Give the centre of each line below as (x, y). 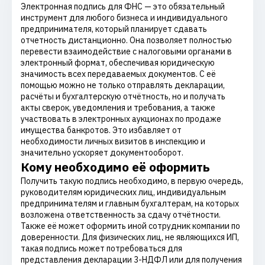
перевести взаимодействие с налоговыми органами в (126, 51)
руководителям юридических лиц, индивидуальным (123, 192)
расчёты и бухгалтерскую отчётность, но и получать (123, 96)
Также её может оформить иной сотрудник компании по (130, 226)
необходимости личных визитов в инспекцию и (113, 141)
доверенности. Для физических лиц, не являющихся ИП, (130, 237)
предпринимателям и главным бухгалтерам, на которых (130, 203)
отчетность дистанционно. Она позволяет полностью (126, 40)
